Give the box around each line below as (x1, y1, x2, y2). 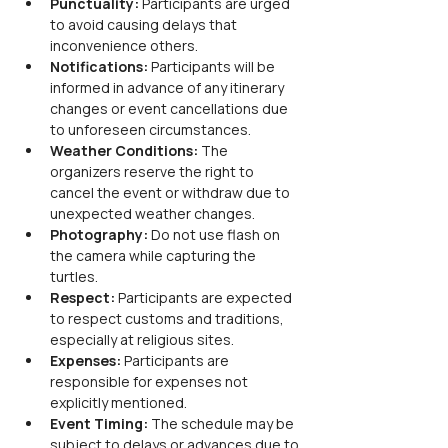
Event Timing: (50, 414, 148, 433)
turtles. (50, 267, 98, 286)
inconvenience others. (50, 36, 198, 55)
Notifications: (50, 57, 148, 76)
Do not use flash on (148, 225, 283, 244)
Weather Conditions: (50, 141, 198, 160)
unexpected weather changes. (50, 204, 255, 223)
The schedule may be (148, 414, 297, 433)
